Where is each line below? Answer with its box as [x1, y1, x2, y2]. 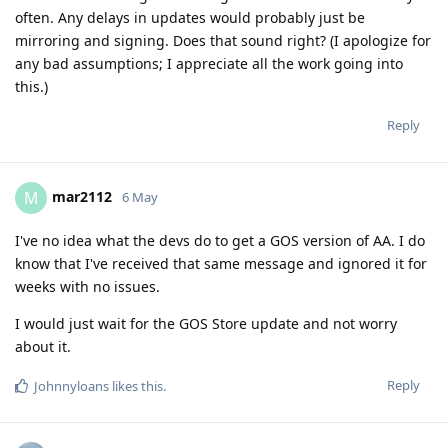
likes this [109, 377, 163, 396]
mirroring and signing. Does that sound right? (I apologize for [15, 31, 431, 51]
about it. [15, 337, 71, 357]
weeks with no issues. [15, 277, 160, 297]
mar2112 [52, 187, 112, 207]
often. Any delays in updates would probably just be [15, 8, 365, 28]
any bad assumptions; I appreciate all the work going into [15, 54, 403, 74]
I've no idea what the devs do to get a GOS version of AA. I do [15, 231, 425, 251]
